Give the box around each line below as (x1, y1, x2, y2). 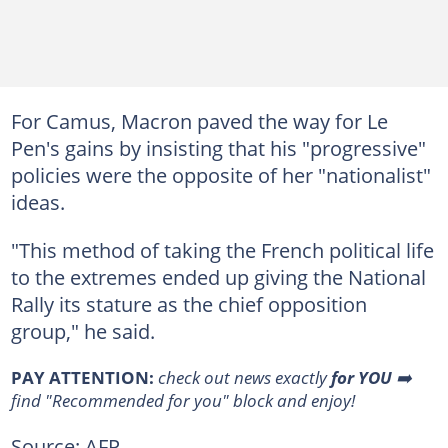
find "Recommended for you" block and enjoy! (10, 388, 355, 412)
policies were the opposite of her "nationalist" (10, 161, 431, 189)
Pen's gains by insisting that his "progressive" (10, 134, 426, 162)
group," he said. (10, 317, 155, 345)
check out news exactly (157, 365, 331, 389)
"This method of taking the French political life (10, 236, 434, 264)
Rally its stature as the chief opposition (10, 290, 367, 318)
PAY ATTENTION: (10, 365, 154, 389)
